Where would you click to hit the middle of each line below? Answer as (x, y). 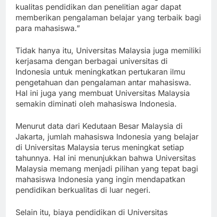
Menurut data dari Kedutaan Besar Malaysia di (99, 135)
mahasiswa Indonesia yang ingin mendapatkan (100, 188)
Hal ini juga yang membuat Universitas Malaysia (103, 102)
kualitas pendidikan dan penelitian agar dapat (98, 16)
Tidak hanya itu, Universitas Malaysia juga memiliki (108, 59)
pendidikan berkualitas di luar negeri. (83, 199)
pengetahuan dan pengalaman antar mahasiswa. (103, 91)
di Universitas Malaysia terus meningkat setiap (100, 156)
